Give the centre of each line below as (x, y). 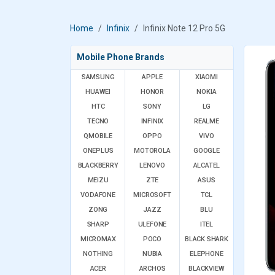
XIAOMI (206, 77)
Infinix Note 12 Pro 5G (184, 28)
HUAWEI (98, 92)
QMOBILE (98, 136)
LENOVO (152, 165)
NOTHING (98, 254)
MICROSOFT (152, 195)
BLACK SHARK (206, 239)
